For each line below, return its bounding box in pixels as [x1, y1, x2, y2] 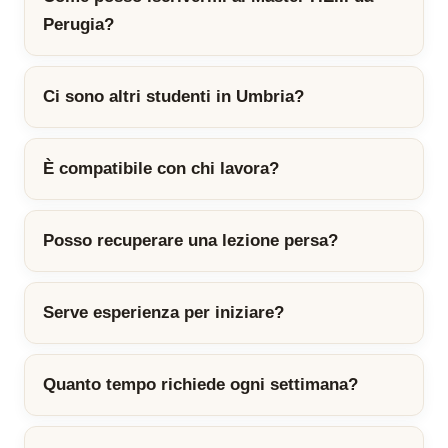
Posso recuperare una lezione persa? [43, 231, 338, 251]
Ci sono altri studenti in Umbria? [43, 87, 304, 107]
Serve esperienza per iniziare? [43, 303, 284, 323]
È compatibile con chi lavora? [43, 159, 279, 179]
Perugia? [43, 15, 114, 35]
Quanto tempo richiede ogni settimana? [43, 375, 358, 395]
